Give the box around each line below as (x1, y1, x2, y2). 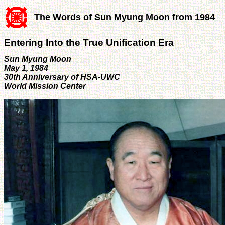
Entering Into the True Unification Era (4, 37, 174, 48)
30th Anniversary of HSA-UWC (4, 72, 120, 81)
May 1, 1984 (4, 63, 48, 72)
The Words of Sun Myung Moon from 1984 (34, 12, 215, 22)
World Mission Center (4, 81, 86, 90)
